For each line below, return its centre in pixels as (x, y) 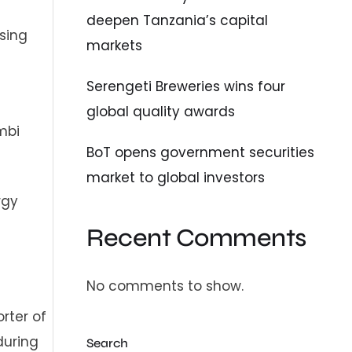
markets (115, 45)
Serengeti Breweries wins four (186, 86)
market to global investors (176, 177)
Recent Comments (196, 237)
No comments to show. (165, 286)
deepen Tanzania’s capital (178, 20)
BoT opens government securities (201, 152)
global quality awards (161, 111)
